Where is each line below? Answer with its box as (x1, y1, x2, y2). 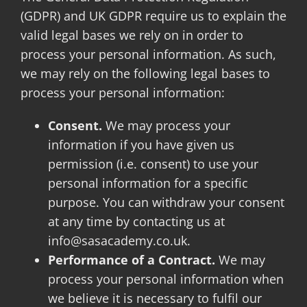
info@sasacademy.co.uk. (47, 232, 191, 249)
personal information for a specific (47, 175, 248, 191)
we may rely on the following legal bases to (20, 65, 270, 82)
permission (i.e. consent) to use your (47, 156, 258, 172)
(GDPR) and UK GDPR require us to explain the (20, 8, 286, 24)
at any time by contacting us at (47, 213, 225, 230)
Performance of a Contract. (47, 251, 215, 268)
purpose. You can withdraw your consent (47, 194, 284, 210)
